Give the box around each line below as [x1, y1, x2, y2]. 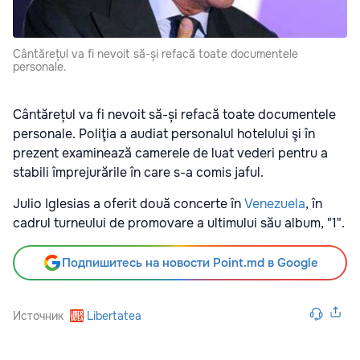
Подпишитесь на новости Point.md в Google [61, 255, 318, 272]
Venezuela [244, 195, 305, 213]
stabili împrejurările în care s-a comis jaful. [13, 164, 267, 182]
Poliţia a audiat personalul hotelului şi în [79, 125, 315, 143]
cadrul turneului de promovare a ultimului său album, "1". [13, 215, 345, 232]
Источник [13, 309, 63, 324]
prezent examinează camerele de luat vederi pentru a [13, 145, 328, 162]
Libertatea [87, 309, 142, 324]
